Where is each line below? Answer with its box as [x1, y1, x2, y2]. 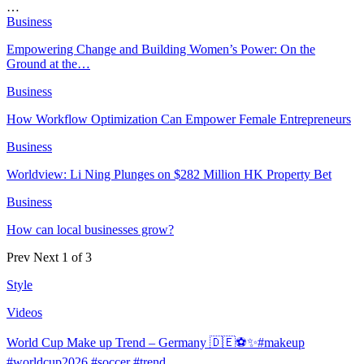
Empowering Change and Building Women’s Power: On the [6, 41, 315, 56]
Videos [6, 305, 42, 319]
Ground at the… [6, 56, 90, 71]
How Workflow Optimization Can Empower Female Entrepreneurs [6, 111, 351, 126]
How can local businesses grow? [6, 222, 174, 236]
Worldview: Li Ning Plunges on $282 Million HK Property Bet [6, 167, 331, 181]
